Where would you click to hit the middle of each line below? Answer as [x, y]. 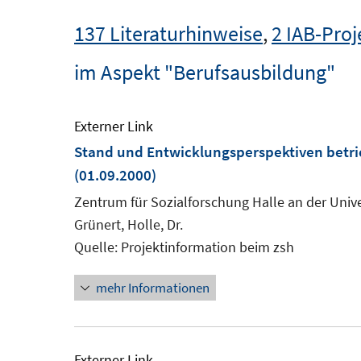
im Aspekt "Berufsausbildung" [205, 72]
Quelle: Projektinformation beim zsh [184, 247]
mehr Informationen [153, 288]
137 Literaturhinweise [168, 33]
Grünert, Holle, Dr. [129, 224]
